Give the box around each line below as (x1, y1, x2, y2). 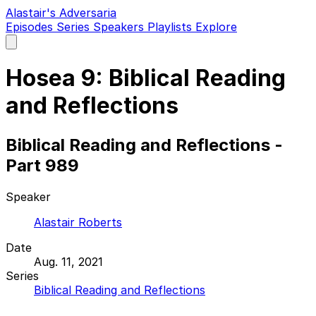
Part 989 (6, 154, 79, 176)
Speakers (93, 20, 147, 34)
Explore (195, 20, 237, 34)
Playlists (147, 20, 195, 34)
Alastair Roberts (34, 214, 122, 229)
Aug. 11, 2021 (34, 254, 103, 269)
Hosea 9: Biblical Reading (6, 64, 286, 92)
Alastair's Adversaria (6, 6, 116, 20)
